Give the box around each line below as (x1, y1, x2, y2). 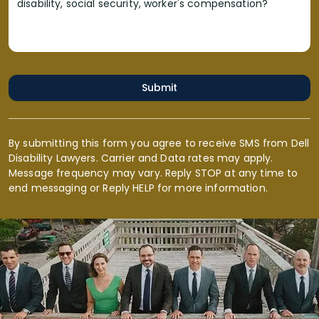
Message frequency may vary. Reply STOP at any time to (9, 166, 298, 180)
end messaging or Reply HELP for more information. (9, 181, 268, 195)
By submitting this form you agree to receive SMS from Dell (9, 136, 310, 150)
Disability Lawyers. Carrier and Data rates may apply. (9, 151, 273, 165)
